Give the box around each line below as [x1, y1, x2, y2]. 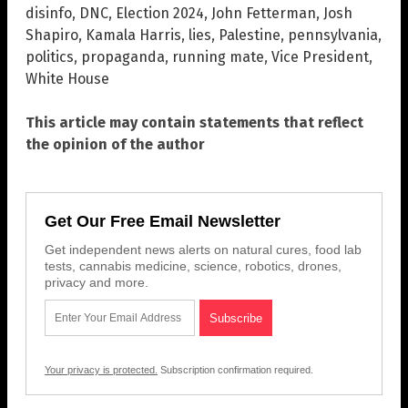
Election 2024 [116, 4, 204, 22]
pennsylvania [288, 25, 378, 44]
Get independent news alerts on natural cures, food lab [45, 241, 362, 257]
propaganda [81, 47, 165, 66]
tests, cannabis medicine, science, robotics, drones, [45, 258, 342, 273]
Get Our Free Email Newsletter [45, 211, 280, 230]
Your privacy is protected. [45, 363, 158, 375]
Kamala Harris [86, 25, 181, 44]
